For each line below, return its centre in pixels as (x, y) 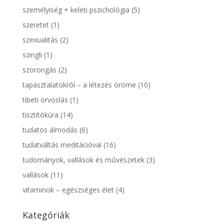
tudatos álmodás (50, 129)
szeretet (35, 24)
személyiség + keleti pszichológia (76, 9)
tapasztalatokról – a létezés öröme (79, 84)
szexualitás (40, 39)
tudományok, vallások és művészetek (83, 159)
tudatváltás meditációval (62, 144)
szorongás (39, 69)
